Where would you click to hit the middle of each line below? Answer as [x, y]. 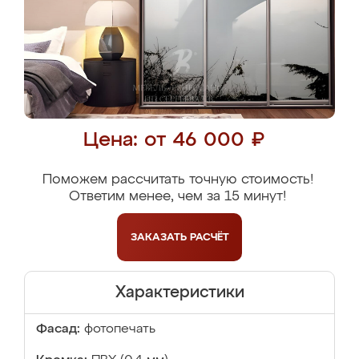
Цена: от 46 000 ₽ [173, 141]
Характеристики [179, 292]
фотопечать [120, 329]
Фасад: [58, 329]
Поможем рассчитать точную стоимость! [177, 180]
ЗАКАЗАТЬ [160, 237]
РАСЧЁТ [209, 237]
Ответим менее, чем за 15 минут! [177, 197]
